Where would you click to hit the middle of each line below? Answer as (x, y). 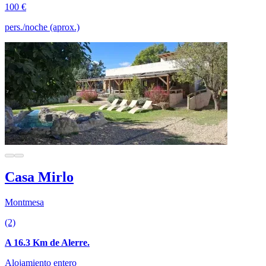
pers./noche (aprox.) (42, 27)
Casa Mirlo (39, 177)
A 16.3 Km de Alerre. (47, 243)
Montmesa (24, 202)
